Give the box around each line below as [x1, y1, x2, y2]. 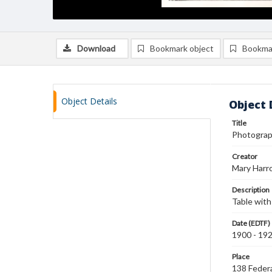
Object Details [61, 95, 117, 107]
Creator [232, 152, 257, 161]
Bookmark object [150, 43, 214, 53]
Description [232, 185, 270, 194]
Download [77, 43, 115, 53]
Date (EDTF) [232, 219, 270, 228]
